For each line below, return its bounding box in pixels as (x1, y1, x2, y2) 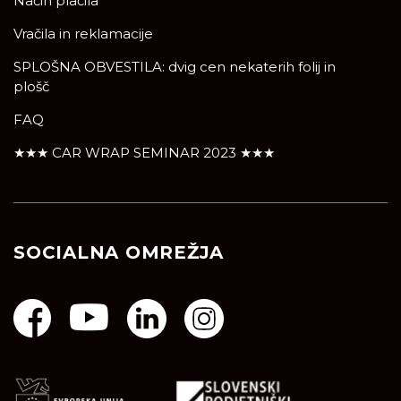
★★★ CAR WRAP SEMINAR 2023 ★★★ (13, 144, 275, 162)
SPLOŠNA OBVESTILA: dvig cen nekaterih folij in (13, 58, 336, 76)
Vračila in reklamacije (13, 25, 153, 43)
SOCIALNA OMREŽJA (13, 242, 224, 264)
